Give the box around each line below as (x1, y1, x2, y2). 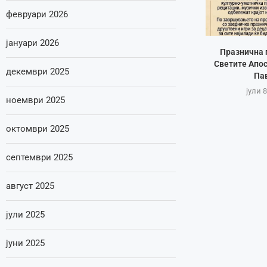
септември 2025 (6, 152, 73, 163)
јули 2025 (6, 209, 45, 220)
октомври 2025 (6, 123, 69, 134)
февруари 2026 (6, 9, 68, 20)
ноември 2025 (6, 95, 65, 105)
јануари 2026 (6, 38, 59, 48)
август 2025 (6, 181, 54, 191)
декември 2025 (6, 66, 69, 77)
